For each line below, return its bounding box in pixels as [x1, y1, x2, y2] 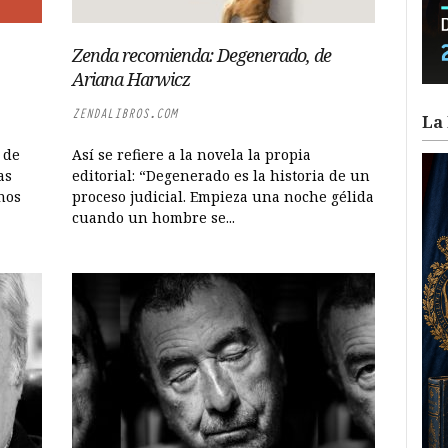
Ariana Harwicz [72, 67, 191, 91]
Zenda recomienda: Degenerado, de [72, 43, 332, 67]
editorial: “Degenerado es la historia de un [72, 166, 371, 185]
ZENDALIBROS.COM [72, 105, 178, 122]
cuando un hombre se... [72, 208, 236, 227]
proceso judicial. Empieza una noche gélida [72, 187, 375, 206]
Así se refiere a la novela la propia [72, 145, 312, 164]
